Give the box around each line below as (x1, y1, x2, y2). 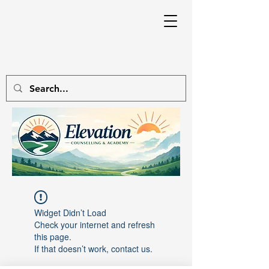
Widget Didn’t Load (34, 207, 106, 219)
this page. (34, 231, 71, 243)
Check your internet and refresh (34, 219, 155, 231)
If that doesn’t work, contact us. (34, 243, 153, 255)
